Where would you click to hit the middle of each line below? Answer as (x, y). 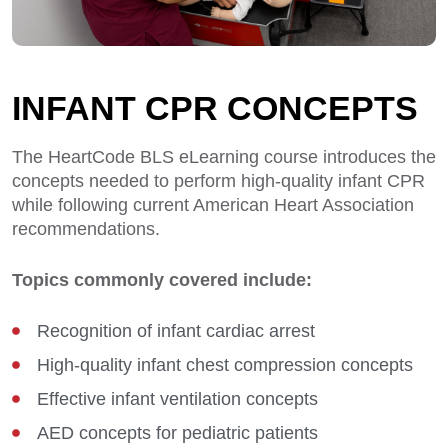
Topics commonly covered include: (162, 280)
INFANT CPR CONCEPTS (215, 108)
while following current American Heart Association (213, 205)
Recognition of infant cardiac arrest (176, 331)
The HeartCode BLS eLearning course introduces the (224, 157)
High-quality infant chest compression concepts (225, 365)
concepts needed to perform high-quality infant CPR (218, 181)
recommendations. (86, 229)
